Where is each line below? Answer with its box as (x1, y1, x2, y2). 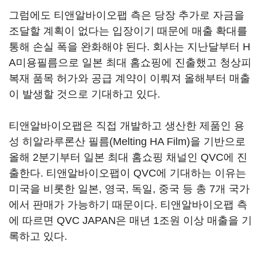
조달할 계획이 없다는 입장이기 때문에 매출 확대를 (9, 25, 247, 37)
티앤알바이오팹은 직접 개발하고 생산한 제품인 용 (9, 120, 244, 132)
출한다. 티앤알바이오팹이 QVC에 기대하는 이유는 (9, 167, 246, 180)
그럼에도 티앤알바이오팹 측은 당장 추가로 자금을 (9, 9, 244, 22)
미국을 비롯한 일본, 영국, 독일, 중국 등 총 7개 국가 (9, 183, 250, 195)
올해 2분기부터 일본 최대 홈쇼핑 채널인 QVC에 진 (9, 151, 247, 164)
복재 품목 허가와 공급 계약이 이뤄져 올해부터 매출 (9, 73, 250, 85)
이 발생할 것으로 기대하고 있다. (9, 88, 160, 101)
